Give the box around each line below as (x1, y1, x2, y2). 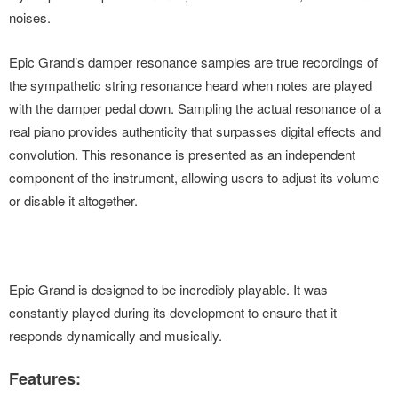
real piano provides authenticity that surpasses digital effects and (9, 122, 381, 141)
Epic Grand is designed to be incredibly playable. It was (9, 280, 328, 299)
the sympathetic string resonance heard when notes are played (9, 76, 372, 95)
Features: (9, 367, 81, 391)
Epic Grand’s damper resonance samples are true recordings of (9, 52, 378, 72)
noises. (9, 8, 51, 28)
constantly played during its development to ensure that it (9, 303, 337, 322)
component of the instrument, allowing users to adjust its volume (9, 168, 379, 187)
